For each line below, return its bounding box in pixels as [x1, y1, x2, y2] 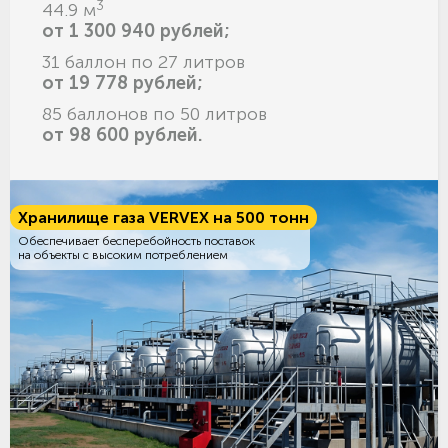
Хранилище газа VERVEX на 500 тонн [18, 208, 309, 228]
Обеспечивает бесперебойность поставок [18, 234, 255, 249]
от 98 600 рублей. [42, 124, 202, 147]
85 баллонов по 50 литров [42, 103, 267, 126]
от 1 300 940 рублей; [42, 20, 230, 43]
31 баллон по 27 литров [42, 51, 245, 74]
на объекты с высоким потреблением [18, 248, 228, 263]
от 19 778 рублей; [42, 72, 203, 95]
